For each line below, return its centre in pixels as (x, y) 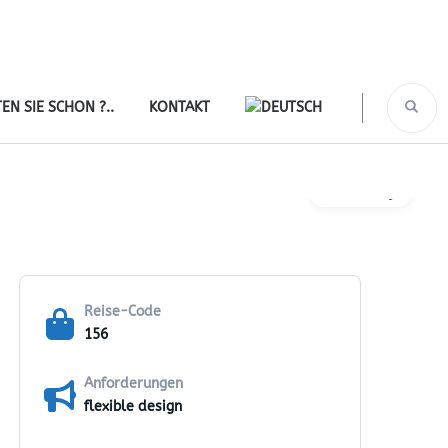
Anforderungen (133, 383)
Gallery (371, 192)
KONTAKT (179, 107)
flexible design (133, 406)
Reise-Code (122, 311)
